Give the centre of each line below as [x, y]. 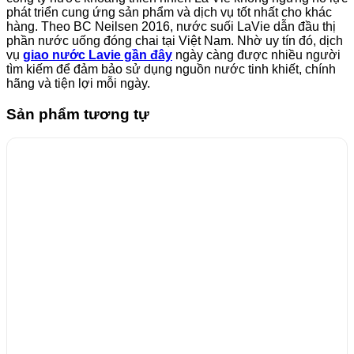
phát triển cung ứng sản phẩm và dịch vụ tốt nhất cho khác [169, 12]
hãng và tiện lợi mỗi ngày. [78, 83]
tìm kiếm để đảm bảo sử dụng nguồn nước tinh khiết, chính [171, 69]
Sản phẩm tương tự [78, 114]
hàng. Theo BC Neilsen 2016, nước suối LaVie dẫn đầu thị [171, 26]
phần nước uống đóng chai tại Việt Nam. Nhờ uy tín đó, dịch [175, 40]
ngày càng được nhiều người [256, 55]
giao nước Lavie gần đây [98, 55]
